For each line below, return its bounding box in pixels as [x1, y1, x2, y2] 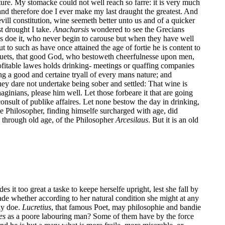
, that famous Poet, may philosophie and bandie [51, 202, 201, 211]
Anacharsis [53, 25, 89, 34]
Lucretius [22, 202, 51, 211]
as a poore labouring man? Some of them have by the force [6, 211, 194, 220]
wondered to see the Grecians [89, 25, 184, 34]
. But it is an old [148, 115, 198, 124]
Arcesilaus [116, 115, 148, 124]
